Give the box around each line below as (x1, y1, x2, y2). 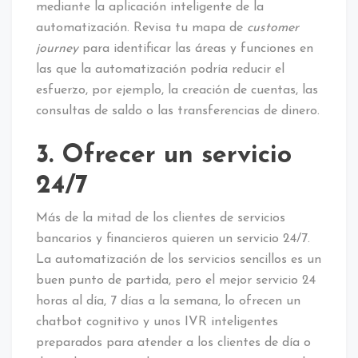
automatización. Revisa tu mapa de (36, 22, 247, 35)
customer (247, 22, 299, 35)
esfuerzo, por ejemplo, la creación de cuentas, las (36, 84, 318, 97)
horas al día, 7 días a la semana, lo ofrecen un (36, 295, 300, 308)
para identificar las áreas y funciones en (78, 42, 313, 56)
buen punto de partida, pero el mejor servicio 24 (36, 274, 316, 288)
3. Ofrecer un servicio (36, 143, 292, 169)
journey (36, 42, 78, 56)
